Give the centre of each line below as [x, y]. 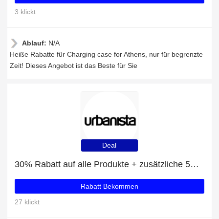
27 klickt [27, 202]
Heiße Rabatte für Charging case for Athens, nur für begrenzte [106, 54]
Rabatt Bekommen [109, 186]
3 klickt [25, 12]
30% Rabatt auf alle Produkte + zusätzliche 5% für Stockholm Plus [195, 164]
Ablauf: [35, 43]
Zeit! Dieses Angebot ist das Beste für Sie [74, 66]
